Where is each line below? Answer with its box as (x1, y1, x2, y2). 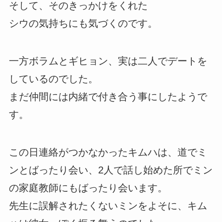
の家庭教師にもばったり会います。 (8, 182, 167, 194)
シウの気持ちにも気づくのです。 (8, 18, 158, 29)
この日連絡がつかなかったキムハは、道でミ (8, 147, 207, 158)
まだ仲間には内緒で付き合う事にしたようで (8, 91, 207, 103)
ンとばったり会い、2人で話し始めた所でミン (8, 165, 213, 176)
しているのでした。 (8, 73, 98, 85)
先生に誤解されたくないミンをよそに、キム (8, 200, 207, 212)
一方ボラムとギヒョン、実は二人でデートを (8, 55, 207, 67)
